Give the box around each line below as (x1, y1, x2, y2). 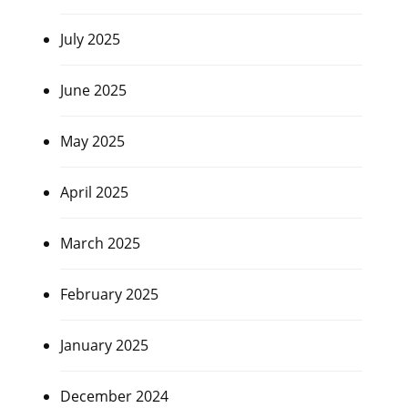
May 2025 (59, 131, 125, 152)
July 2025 (59, 29, 120, 50)
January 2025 (59, 335, 148, 356)
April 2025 (59, 182, 128, 203)
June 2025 (59, 80, 127, 101)
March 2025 (59, 233, 140, 254)
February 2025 (59, 284, 158, 305)
